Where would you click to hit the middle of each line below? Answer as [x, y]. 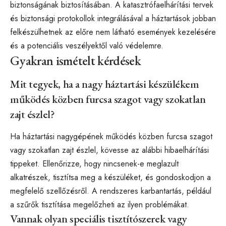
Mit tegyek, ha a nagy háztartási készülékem [105, 84]
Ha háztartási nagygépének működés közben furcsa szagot [111, 137]
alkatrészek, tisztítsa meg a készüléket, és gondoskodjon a [110, 178]
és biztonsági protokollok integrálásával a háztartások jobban [113, 18]
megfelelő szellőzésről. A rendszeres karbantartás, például [111, 191]
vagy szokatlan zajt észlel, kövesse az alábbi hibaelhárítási [109, 150]
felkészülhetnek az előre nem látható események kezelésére [113, 32]
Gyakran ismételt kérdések [75, 60]
